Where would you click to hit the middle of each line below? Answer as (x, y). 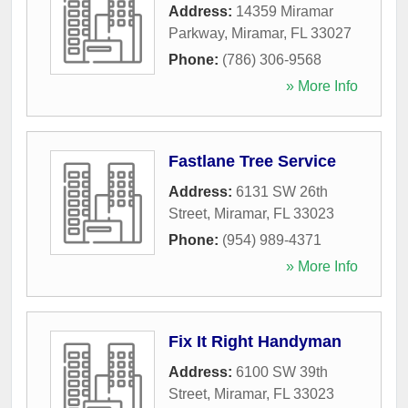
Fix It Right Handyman (255, 341)
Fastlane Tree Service (252, 161)
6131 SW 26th (282, 191)
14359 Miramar (285, 11)
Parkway (196, 33)
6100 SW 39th (282, 372)
